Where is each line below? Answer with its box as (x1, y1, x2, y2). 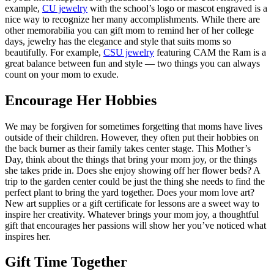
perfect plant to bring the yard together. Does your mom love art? (5, 187, 254, 198)
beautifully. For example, (5, 46, 103, 57)
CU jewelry (42, 2, 87, 13)
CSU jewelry (103, 46, 154, 57)
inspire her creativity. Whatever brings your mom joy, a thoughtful (5, 209, 259, 220)
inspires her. (5, 231, 51, 242)
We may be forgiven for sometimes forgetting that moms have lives (5, 120, 262, 131)
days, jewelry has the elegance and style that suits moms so (5, 35, 231, 46)
